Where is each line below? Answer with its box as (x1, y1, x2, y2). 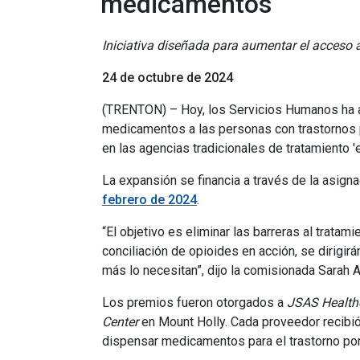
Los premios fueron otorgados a (102, 295, 287, 310)
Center (102, 314, 138, 329)
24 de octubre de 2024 (102, 70, 233, 85)
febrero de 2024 (102, 192, 197, 207)
